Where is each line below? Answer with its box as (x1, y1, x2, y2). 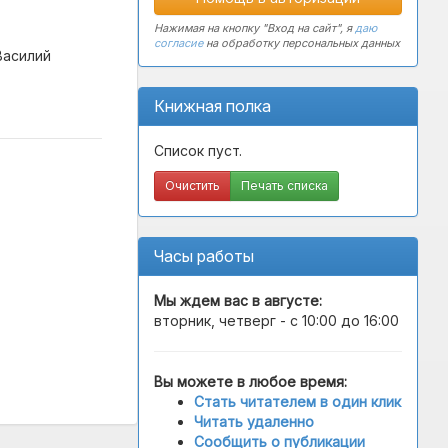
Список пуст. (154, 142, 242, 159)
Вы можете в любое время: (154, 373, 347, 390)
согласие (154, 36, 203, 50)
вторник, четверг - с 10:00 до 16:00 (154, 312, 399, 329)
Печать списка (241, 178, 328, 193)
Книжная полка (154, 96, 271, 116)
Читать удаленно (194, 413, 314, 430)
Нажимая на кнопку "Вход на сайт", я (154, 21, 355, 35)
